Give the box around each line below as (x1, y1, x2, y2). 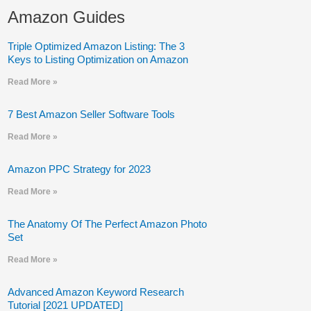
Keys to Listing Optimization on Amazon (7, 53, 188, 65)
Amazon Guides (7, 8, 125, 26)
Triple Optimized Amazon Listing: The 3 (7, 40, 185, 52)
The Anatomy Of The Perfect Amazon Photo (7, 218, 207, 230)
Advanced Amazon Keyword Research (7, 286, 184, 298)
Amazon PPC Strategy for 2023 (7, 163, 151, 175)
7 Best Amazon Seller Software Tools (7, 108, 175, 120)
